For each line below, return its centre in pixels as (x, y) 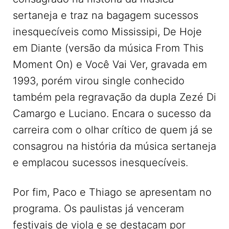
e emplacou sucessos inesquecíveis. (100, 163)
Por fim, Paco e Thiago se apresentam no (112, 192)
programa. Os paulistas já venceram (98, 209)
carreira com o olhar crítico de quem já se (113, 130)
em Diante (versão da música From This (108, 48)
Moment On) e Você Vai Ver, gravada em (110, 65)
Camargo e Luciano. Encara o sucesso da (112, 114)
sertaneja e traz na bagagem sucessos (106, 16)
